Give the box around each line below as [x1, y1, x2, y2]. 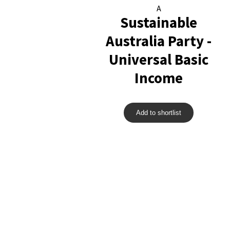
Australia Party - [106, 32, 212, 51]
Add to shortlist [136, 109, 182, 117]
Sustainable [120, 13, 198, 32]
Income [135, 69, 183, 88]
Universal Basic [109, 50, 209, 69]
